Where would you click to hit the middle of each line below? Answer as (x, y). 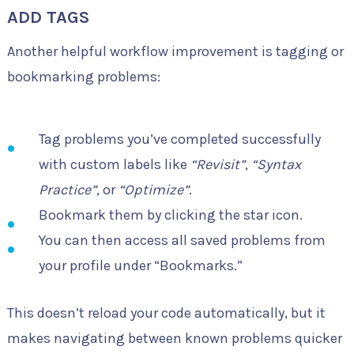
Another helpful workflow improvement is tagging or (175, 51)
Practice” (67, 189)
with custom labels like (114, 164)
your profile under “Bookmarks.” (140, 265)
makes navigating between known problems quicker (174, 339)
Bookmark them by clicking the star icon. (170, 215)
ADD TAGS (48, 17)
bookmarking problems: (83, 76)
